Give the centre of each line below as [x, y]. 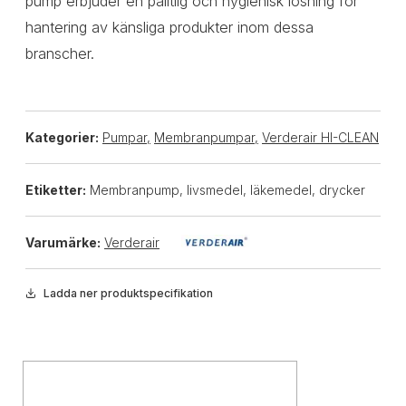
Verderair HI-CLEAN [320, 137]
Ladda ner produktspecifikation [129, 293]
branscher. [60, 53]
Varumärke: [63, 242]
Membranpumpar [204, 137]
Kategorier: [62, 137]
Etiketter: [56, 190]
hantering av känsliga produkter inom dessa [169, 27]
